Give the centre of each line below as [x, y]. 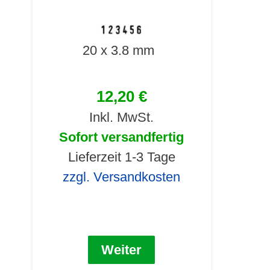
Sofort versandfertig [122, 137]
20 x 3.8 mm [118, 51]
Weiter [122, 250]
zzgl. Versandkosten [122, 177]
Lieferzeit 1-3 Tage [121, 157]
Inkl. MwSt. [122, 118]
